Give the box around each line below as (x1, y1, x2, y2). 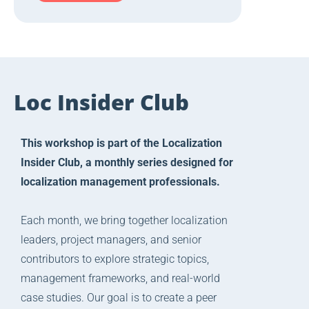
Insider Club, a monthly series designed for (21, 156, 233, 170)
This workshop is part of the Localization (21, 137, 222, 150)
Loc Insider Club (14, 88, 189, 117)
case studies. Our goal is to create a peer (21, 291, 217, 305)
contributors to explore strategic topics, (21, 252, 209, 266)
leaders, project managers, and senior (21, 233, 201, 247)
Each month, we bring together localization (21, 214, 228, 228)
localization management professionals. (21, 175, 220, 189)
